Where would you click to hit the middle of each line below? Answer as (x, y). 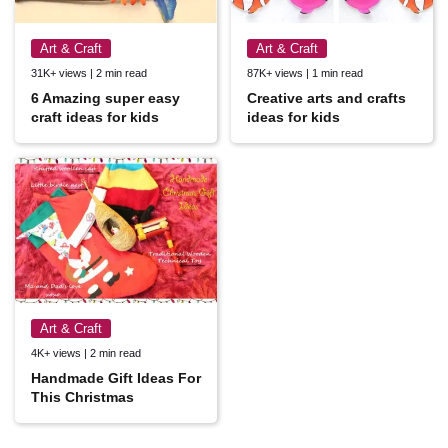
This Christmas (82, 396)
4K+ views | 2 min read (86, 352)
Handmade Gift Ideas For (116, 377)
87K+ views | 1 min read (305, 73)
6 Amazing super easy (105, 98)
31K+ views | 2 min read (89, 73)
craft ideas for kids (95, 117)
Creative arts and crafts (326, 98)
